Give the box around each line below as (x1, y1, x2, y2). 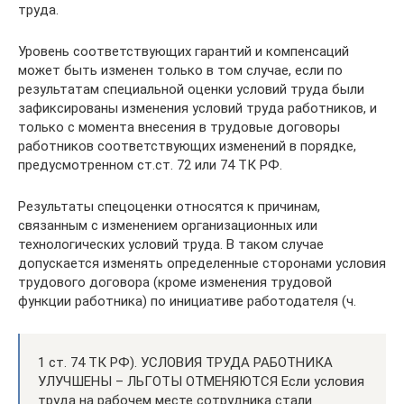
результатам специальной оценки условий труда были (18, 80, 364, 97)
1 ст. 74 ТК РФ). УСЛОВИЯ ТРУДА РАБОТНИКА (38, 353, 333, 371)
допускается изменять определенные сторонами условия (18, 254, 386, 271)
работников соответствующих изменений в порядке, (18, 137, 356, 154)
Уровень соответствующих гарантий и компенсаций (18, 42, 349, 60)
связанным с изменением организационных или (18, 216, 317, 234)
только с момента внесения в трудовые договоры (18, 118, 340, 135)
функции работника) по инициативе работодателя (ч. (18, 292, 356, 309)
